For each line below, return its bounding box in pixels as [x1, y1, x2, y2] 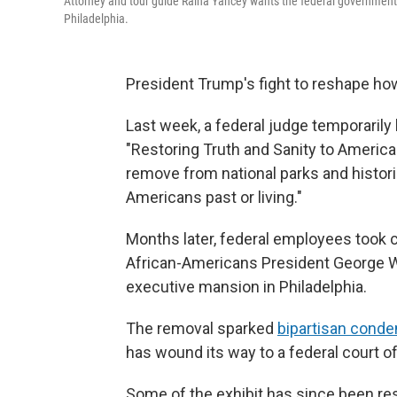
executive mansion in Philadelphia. [126, 277, 367, 296]
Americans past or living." [126, 188, 302, 206]
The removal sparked [126, 319, 277, 338]
